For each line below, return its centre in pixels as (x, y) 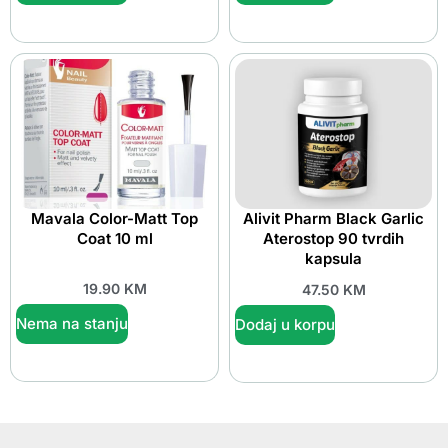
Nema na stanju (72, 323)
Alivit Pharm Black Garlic (333, 219)
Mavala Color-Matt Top (114, 219)
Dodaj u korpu (285, 324)
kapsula (333, 259)
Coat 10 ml (114, 239)
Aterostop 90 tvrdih (333, 239)
